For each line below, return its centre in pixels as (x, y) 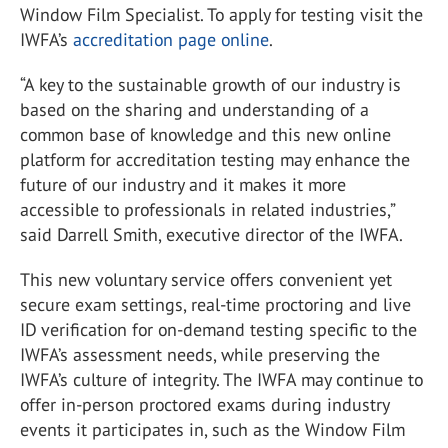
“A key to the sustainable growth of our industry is (210, 84)
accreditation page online (171, 39)
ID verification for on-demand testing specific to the (218, 329)
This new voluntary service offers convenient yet (206, 279)
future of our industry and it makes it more (183, 184)
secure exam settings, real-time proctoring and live (215, 304)
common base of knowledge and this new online (205, 134)
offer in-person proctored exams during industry (204, 404)
